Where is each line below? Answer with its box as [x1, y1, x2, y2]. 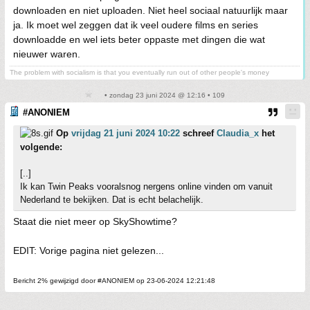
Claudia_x [217, 128, 259, 138]
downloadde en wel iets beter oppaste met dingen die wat [13, 34, 265, 45]
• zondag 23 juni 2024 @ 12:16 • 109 [102, 91, 225, 99]
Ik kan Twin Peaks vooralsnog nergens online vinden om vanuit [20, 181, 273, 192]
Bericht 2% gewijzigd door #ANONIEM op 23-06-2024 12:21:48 [13, 277, 215, 284]
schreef [180, 128, 217, 138]
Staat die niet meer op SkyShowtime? [13, 216, 177, 227]
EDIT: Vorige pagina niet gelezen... [13, 245, 164, 256]
